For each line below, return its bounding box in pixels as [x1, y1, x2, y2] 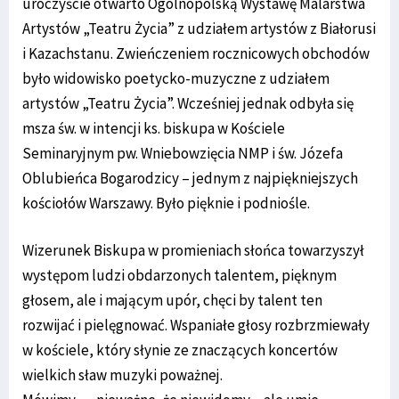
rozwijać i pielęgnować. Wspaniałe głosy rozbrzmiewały [22, 315, 370, 336]
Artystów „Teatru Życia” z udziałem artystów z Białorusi [22, 19, 376, 39]
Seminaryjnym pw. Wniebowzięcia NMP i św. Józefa [22, 143, 343, 164]
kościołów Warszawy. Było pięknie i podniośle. [22, 193, 310, 214]
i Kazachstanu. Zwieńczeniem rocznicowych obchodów [22, 44, 370, 64]
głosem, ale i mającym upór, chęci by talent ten [22, 290, 322, 311]
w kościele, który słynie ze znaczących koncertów [22, 340, 338, 361]
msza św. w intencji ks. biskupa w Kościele [22, 118, 285, 139]
